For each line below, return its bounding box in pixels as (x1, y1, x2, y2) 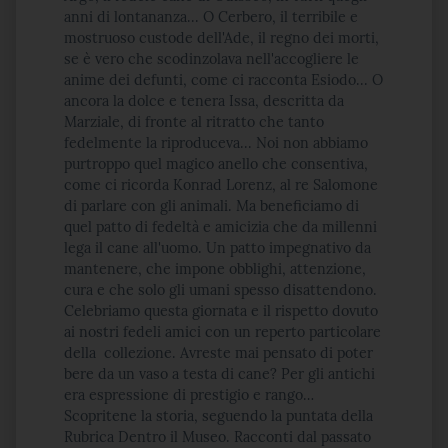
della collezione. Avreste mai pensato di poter (64, 344, 373, 362)
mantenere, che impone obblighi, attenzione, (64, 260, 366, 278)
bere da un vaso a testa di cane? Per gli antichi (64, 365, 375, 383)
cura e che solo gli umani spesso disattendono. (64, 281, 377, 299)
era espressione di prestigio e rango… (64, 386, 318, 404)
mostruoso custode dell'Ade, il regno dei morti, (64, 29, 379, 47)
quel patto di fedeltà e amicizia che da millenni (64, 218, 377, 236)
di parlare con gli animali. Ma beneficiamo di (64, 197, 359, 215)
